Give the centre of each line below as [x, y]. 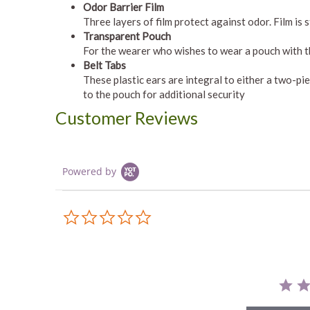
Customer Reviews [127, 118]
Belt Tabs [104, 65]
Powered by [89, 171]
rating [165, 237]
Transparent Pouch [127, 36]
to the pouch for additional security [164, 94]
